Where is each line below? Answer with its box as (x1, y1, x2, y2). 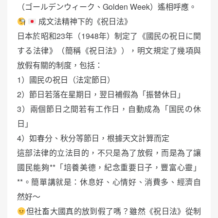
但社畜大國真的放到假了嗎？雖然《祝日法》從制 (26, 205, 201, 217)
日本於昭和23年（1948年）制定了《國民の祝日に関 (17, 30, 201, 41)
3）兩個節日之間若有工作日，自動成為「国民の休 (17, 103, 201, 114)
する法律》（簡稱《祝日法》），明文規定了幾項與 (17, 45, 201, 56)
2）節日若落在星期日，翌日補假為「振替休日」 (17, 89, 185, 100)
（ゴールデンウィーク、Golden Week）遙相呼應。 (17, 1, 197, 12)
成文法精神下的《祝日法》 (36, 16, 132, 27)
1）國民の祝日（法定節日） (17, 74, 115, 85)
